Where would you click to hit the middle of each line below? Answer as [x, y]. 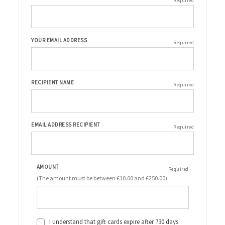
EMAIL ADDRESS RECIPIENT [66, 125]
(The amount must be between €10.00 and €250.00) [102, 178]
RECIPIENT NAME [52, 83]
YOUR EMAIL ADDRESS [59, 40]
